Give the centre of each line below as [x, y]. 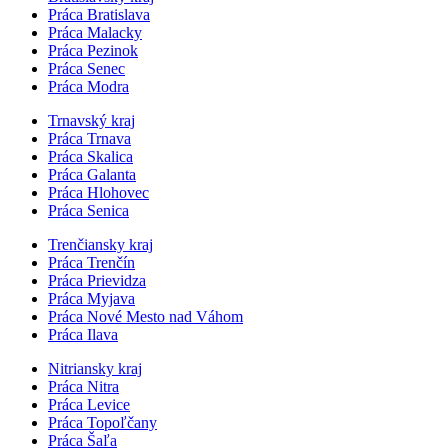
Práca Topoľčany [102, 422]
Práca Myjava [91, 298]
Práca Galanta [92, 174]
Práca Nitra [83, 386]
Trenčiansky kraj [100, 244]
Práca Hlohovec [98, 192]
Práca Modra [88, 86]
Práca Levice [89, 404]
